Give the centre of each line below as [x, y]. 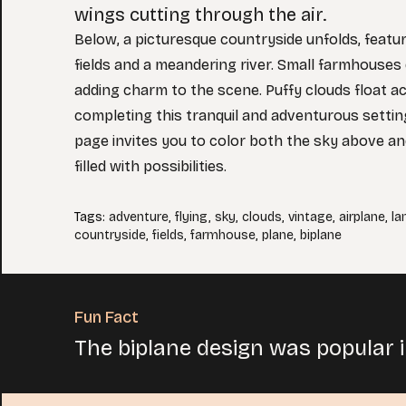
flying [192, 217]
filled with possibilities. [150, 166]
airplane [362, 217]
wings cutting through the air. [200, 14]
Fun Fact [106, 317]
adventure [139, 217]
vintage [310, 217]
